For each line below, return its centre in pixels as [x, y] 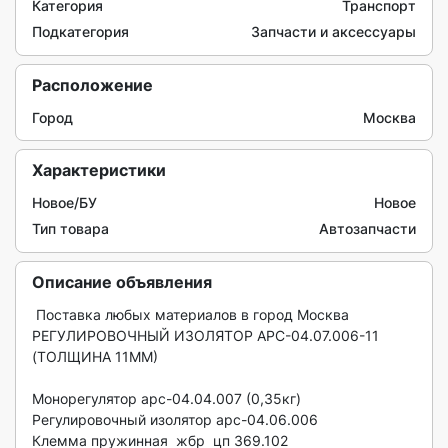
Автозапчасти [367, 228]
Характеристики [99, 170]
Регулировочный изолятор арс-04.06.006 [177, 419]
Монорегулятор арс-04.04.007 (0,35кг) [166, 398]
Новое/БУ [64, 202]
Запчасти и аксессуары [333, 31]
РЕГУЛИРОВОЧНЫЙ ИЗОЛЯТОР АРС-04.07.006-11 [205, 335]
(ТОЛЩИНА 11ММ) [97, 356]
